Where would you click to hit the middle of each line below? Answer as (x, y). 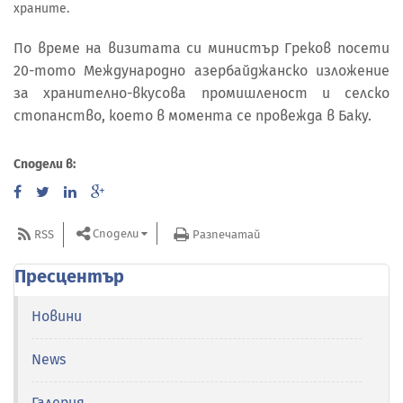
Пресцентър (69, 277)
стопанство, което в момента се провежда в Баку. (193, 115)
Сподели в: (45, 165)
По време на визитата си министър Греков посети (201, 48)
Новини (57, 317)
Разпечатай (226, 234)
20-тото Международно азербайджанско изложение (201, 70)
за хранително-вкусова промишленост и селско (201, 93)
